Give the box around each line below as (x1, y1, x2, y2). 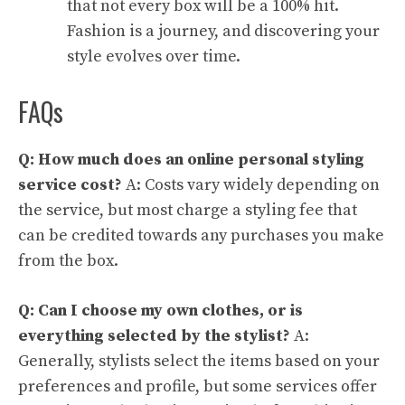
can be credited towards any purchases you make (18, 225, 384, 246)
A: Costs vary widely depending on (122, 174, 380, 195)
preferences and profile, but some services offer (18, 376, 377, 397)
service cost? (18, 174, 122, 195)
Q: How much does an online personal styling (18, 149, 364, 170)
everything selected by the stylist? (18, 325, 290, 346)
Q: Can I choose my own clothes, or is (18, 300, 303, 321)
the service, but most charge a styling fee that (18, 200, 357, 221)
